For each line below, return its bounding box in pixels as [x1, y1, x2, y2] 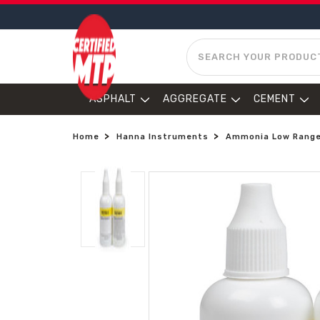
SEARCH [186, 40, 229, 51]
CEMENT [254, 93, 296, 105]
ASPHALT [89, 93, 136, 105]
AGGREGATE [163, 93, 227, 105]
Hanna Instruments [116, 132, 209, 141]
